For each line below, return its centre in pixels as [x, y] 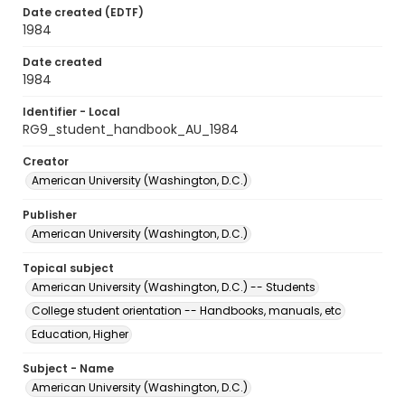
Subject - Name [68, 368]
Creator [46, 161]
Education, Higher [80, 334]
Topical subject [68, 268]
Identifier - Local [71, 112]
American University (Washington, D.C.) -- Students [174, 287]
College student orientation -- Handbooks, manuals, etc [187, 311]
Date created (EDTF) [83, 12]
